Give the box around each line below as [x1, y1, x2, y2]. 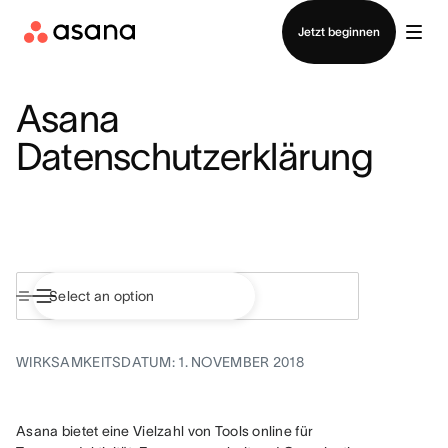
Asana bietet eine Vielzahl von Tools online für [16, 423, 314, 439]
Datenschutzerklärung [16, 135, 373, 178]
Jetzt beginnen [298, 25, 380, 38]
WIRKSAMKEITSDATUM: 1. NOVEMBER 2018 [16, 354, 304, 370]
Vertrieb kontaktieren [151, 4, 297, 21]
